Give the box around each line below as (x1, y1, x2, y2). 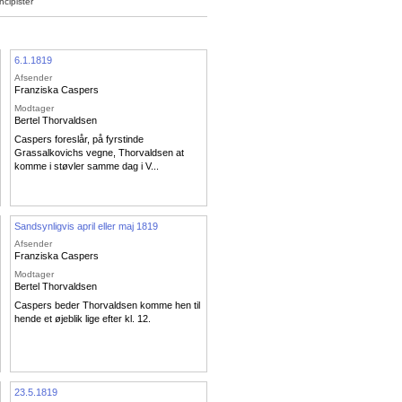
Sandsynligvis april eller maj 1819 (14, 220, 158, 232)
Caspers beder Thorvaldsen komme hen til (14, 300, 200, 311)
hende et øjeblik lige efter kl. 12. (14, 313, 151, 325)
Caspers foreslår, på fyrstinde (14, 134, 144, 145)
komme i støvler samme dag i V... (14, 161, 159, 172)
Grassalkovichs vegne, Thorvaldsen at (14, 147, 184, 159)
